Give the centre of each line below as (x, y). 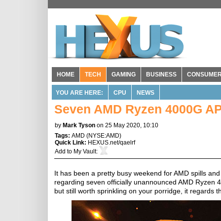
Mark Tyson (79, 125)
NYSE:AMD (104, 136)
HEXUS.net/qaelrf (111, 143)
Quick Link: (71, 143)
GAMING (124, 74)
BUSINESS (161, 74)
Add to (64, 151)
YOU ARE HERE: (79, 93)
